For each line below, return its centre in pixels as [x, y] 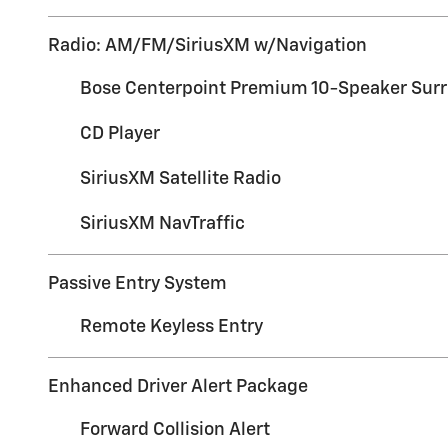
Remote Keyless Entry [171, 326]
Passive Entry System [137, 283]
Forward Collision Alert [175, 429]
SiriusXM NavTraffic [162, 223]
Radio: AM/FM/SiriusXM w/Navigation [207, 45]
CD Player [120, 133]
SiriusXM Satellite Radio [180, 178]
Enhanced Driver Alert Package [178, 386]
